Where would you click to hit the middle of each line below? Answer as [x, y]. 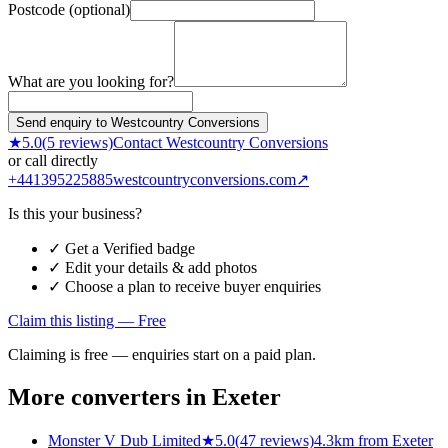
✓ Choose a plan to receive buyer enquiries [184, 287]
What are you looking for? [91, 82]
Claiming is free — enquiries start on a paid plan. [162, 355]
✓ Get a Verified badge [121, 249]
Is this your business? [75, 214]
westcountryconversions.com [204, 180]
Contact [139, 143]
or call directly [53, 161]
